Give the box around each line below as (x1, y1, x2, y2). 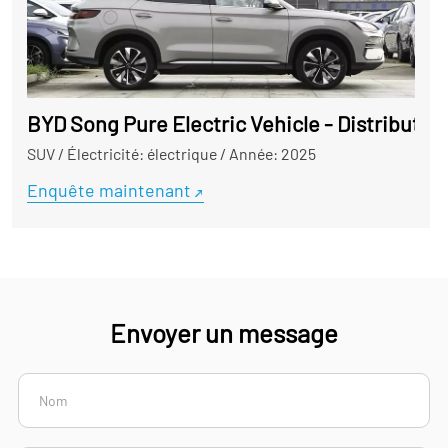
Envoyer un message (110, 317, 338, 349)
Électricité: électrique (66, 144, 217, 164)
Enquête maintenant (26, 179, 191, 202)
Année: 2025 (228, 144, 316, 164)
